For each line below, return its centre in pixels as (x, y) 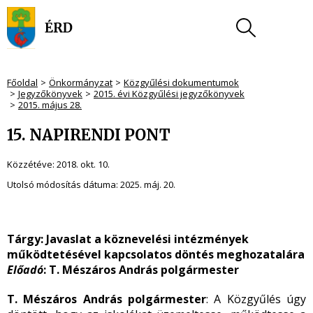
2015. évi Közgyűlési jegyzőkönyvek (169, 94)
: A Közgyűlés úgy (256, 299)
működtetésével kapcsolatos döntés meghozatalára (156, 254)
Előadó (25, 270)
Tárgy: (27, 239)
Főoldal (22, 82)
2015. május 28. (50, 105)
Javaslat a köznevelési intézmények (147, 239)
